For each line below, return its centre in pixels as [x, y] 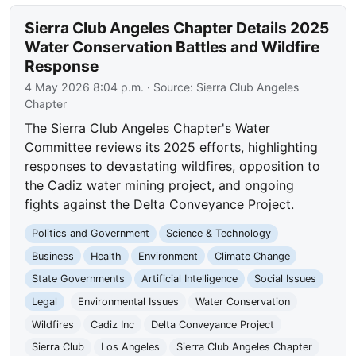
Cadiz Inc [112, 324]
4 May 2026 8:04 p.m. [85, 87]
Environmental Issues [128, 302]
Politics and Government [91, 234]
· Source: [170, 87]
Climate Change [252, 256]
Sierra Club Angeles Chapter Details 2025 [177, 28]
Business [53, 256]
